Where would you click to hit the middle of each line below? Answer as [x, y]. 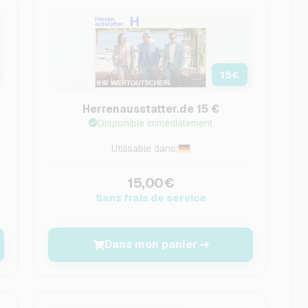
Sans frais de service [151, 198]
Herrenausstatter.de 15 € [151, 109]
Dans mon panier [151, 244]
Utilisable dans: [144, 148]
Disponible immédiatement [155, 123]
